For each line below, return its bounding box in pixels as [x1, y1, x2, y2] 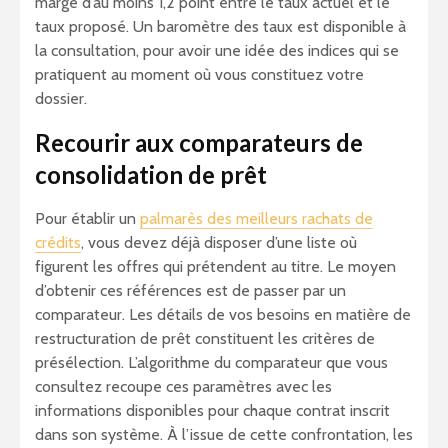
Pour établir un [35, 209, 140, 229]
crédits [35, 233, 81, 253]
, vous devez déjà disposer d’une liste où [81, 233, 357, 253]
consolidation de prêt [35, 160, 267, 190]
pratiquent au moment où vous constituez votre [35, 65, 364, 85]
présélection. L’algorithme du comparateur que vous [35, 353, 388, 373]
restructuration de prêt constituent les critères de [35, 329, 375, 349]
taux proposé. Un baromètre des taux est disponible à [35, 17, 406, 37]
